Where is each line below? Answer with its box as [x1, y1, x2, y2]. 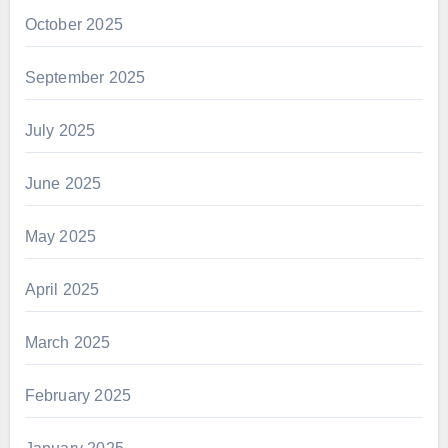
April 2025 [24, 281, 100, 299]
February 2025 [24, 387, 132, 405]
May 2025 [24, 228, 97, 246]
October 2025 [24, 16, 123, 34]
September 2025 [24, 69, 146, 87]
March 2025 [24, 334, 111, 352]
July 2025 [24, 122, 96, 140]
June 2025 [24, 175, 102, 193]
